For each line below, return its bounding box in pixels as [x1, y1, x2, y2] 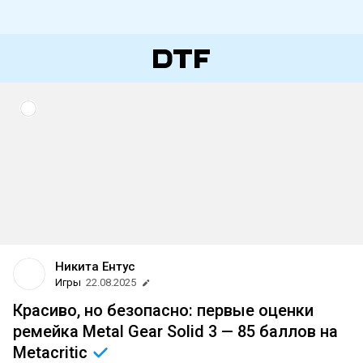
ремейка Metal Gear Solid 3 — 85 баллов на [13, 322, 338, 341]
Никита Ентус [55, 259, 135, 274]
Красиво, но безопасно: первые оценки [13, 301, 314, 320]
